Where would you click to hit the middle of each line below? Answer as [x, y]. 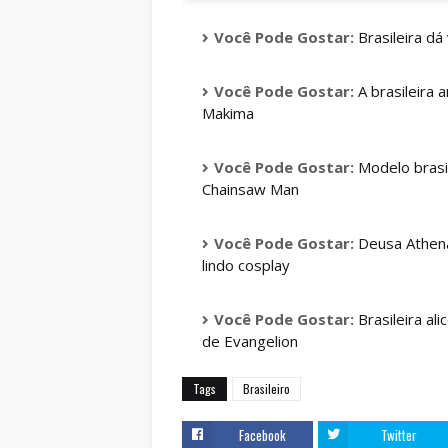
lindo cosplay [246, 265]
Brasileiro [266, 389]
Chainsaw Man [250, 189]
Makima [228, 113]
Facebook [262, 435]
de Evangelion [250, 341]
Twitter [398, 435]
